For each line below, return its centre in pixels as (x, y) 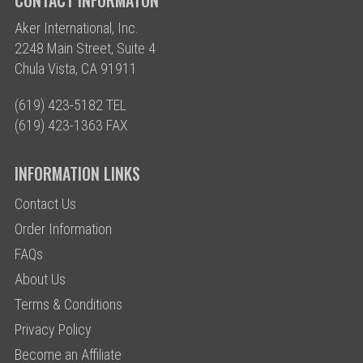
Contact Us (45, 204)
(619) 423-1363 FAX (71, 126)
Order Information (63, 229)
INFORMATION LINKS (77, 174)
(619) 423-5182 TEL (70, 105)
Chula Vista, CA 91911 (75, 69)
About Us (40, 280)
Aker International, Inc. (76, 28)
